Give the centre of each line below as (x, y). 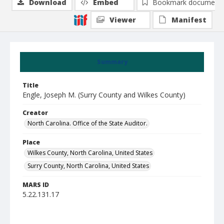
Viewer (123, 20)
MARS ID (36, 185)
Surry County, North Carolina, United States (88, 166)
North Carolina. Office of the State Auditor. (87, 123)
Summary (112, 62)
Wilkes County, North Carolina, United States (90, 153)
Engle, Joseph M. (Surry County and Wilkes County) (104, 95)
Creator (35, 113)
